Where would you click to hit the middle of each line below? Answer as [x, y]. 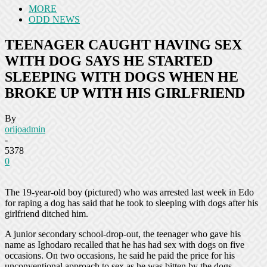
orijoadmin [25, 129]
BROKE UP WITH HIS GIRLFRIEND [125, 93]
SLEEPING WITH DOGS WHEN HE [122, 77]
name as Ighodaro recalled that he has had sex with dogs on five [125, 244]
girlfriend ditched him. [46, 213]
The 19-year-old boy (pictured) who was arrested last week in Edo [129, 192]
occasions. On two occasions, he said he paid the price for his [120, 255]
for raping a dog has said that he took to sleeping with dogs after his [131, 203]
